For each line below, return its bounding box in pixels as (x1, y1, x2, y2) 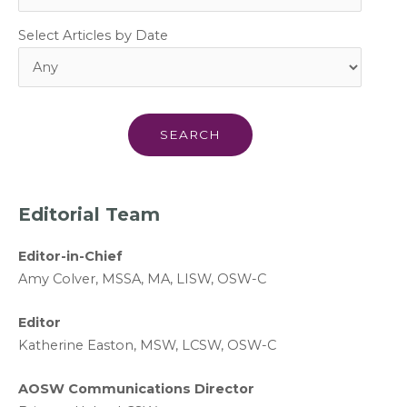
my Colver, (27, 270, 102, 287)
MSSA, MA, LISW (102, 270, 211, 287)
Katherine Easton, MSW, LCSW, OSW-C (18, 336, 276, 353)
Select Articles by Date (18, 27, 168, 45)
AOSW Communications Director (18, 381, 254, 398)
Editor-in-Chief (18, 247, 123, 264)
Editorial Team (18, 203, 160, 225)
